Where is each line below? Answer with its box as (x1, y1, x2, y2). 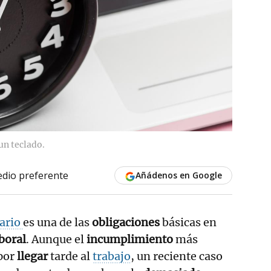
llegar (17, 249, 50, 263)
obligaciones (92, 215, 162, 229)
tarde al (50, 249, 93, 263)
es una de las (23, 215, 92, 229)
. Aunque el (26, 232, 87, 246)
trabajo (93, 249, 131, 263)
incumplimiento (87, 232, 175, 246)
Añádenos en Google (135, 169, 222, 181)
